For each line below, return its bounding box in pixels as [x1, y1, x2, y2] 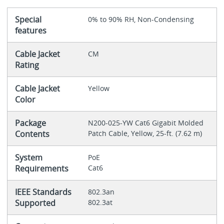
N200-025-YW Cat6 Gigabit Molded [87, 118, 203, 128]
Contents [14, 128, 49, 140]
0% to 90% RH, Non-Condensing [87, 14, 194, 24]
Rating [14, 59, 39, 71]
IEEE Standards [14, 186, 71, 198]
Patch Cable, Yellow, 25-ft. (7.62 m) [87, 128, 202, 138]
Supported [14, 197, 55, 209]
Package [14, 117, 46, 129]
